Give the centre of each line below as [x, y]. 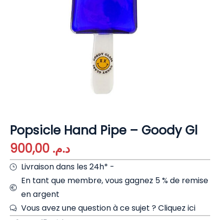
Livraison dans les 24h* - [68, 167]
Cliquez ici [177, 208]
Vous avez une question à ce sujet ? [89, 208]
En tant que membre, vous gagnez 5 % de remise [114, 181]
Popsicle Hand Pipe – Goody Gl [104, 131]
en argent [40, 194]
